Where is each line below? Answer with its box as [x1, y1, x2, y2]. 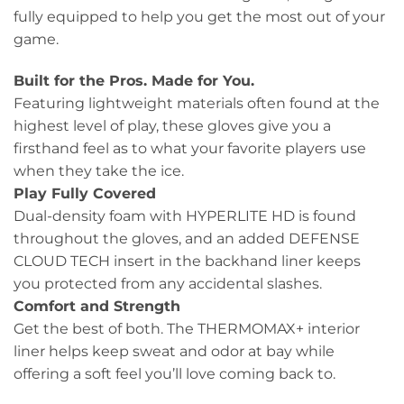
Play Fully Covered [14, 185, 156, 203]
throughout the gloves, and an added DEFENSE [14, 230, 360, 248]
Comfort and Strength [14, 298, 180, 316]
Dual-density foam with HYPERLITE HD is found [14, 207, 356, 225]
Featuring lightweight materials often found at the [14, 95, 380, 113]
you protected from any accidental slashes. [14, 275, 322, 293]
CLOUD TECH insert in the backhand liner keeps [14, 252, 361, 271]
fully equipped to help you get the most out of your [14, 8, 385, 26]
